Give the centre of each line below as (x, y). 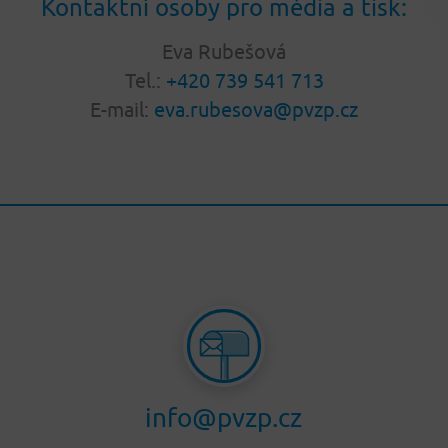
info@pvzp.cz (224, 417)
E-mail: (122, 110)
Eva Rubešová (224, 52)
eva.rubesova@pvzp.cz (256, 110)
